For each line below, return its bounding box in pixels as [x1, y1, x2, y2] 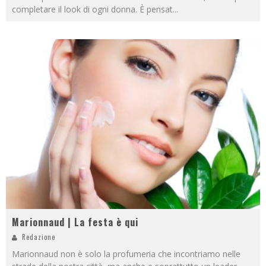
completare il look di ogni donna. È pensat [12, 4, 173, 15]
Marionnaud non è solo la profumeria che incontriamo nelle [12, 248, 240, 259]
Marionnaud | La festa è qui [12, 214, 138, 229]
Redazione [22, 232, 55, 242]
